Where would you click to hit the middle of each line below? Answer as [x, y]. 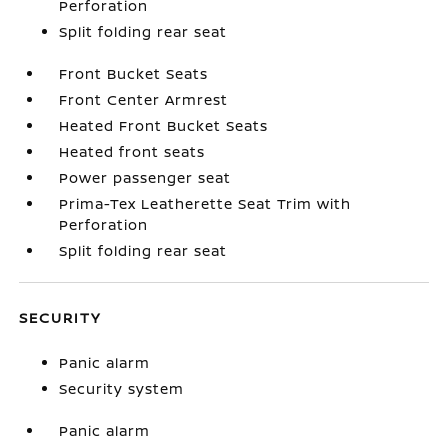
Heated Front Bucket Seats [164, 125]
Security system [122, 388]
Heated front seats [132, 151]
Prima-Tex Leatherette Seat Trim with [205, 203]
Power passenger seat [145, 177]
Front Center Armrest [144, 99]
